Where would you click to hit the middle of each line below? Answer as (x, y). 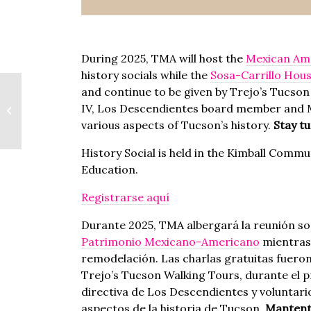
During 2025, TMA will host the (163, 58)
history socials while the (146, 75)
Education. (110, 169)
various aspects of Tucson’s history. (177, 125)
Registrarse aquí (125, 197)
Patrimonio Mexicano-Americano (170, 242)
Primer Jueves (54, 118)
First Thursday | (59, 103)
